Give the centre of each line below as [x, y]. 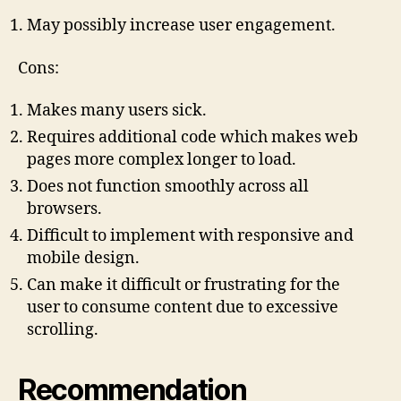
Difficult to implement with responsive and [190, 236]
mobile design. [83, 259]
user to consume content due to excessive [183, 308]
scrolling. [63, 330]
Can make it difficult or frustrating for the [183, 286]
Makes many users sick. [117, 111]
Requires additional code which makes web [192, 138]
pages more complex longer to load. [162, 160]
